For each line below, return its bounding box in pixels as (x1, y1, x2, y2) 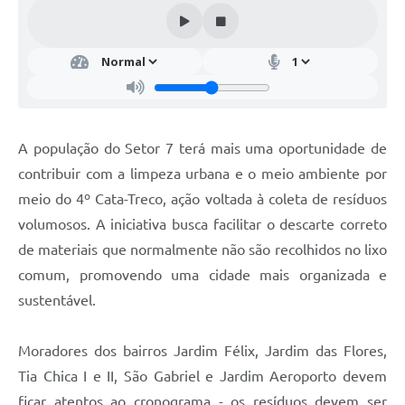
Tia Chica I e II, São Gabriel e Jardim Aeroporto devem (18, 368, 387, 385)
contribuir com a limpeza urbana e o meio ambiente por (18, 165, 387, 183)
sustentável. (18, 292, 96, 309)
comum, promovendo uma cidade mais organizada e (18, 267, 387, 284)
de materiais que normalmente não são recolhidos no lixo (18, 241, 387, 259)
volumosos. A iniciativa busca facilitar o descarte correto (18, 216, 387, 233)
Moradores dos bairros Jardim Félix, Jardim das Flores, (18, 343, 387, 360)
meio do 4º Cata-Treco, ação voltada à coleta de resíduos (18, 191, 387, 208)
